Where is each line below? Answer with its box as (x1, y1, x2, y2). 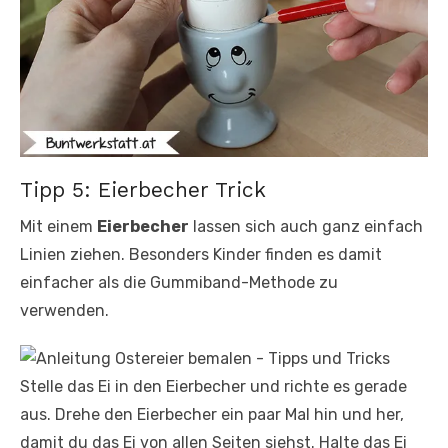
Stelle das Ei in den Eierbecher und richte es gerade (20, 377, 407, 397)
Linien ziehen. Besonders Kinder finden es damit (20, 245, 382, 265)
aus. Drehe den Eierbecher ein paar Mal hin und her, (20, 405, 404, 425)
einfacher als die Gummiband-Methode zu (20, 273, 338, 293)
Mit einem (20, 217, 97, 237)
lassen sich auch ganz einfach (189, 217, 423, 237)
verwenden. (20, 301, 109, 321)
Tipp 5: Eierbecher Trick (20, 177, 266, 203)
